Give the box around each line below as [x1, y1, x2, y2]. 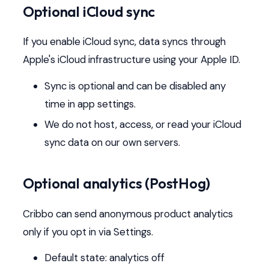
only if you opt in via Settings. [22, 225, 153, 238]
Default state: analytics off [44, 251, 165, 265]
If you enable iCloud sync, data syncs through [22, 35, 226, 49]
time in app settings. [44, 97, 136, 110]
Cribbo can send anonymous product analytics [22, 207, 233, 220]
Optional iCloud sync [22, 2, 156, 20]
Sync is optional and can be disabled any [44, 79, 226, 92]
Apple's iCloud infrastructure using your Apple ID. [22, 53, 240, 67]
